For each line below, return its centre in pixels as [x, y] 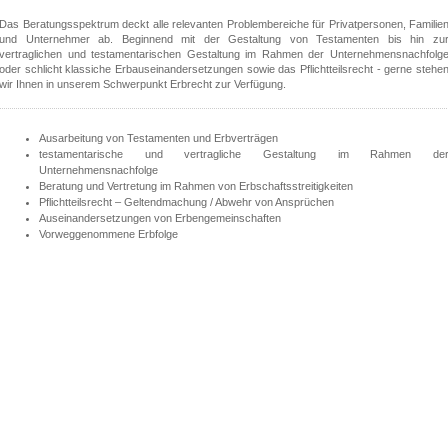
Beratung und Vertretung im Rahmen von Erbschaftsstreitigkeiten [196, 185]
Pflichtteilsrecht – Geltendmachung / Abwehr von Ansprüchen [186, 201]
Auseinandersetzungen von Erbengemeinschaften [160, 217]
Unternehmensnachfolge [98, 169]
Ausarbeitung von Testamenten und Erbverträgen [158, 137]
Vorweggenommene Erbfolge [108, 233]
